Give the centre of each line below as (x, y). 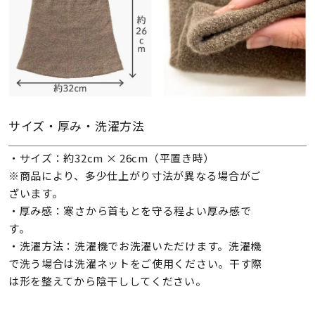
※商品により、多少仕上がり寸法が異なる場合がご (135, 176)
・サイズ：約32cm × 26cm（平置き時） (111, 158)
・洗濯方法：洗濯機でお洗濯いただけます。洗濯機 (135, 246)
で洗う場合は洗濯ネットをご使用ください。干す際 (135, 264)
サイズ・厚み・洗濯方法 (76, 125)
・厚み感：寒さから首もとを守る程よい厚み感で (130, 211)
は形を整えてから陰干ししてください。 (107, 281)
